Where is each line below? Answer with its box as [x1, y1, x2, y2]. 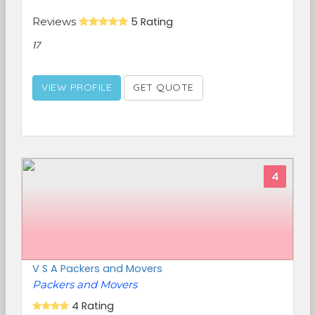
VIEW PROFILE [41, 81, 112, 94]
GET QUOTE [133, 81, 194, 94]
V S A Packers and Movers [32, 262, 162, 276]
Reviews [32, 15, 79, 28]
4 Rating [72, 299, 114, 313]
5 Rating [131, 15, 173, 29]
